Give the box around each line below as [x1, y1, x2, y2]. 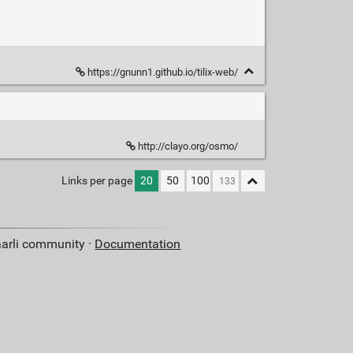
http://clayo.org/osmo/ [135, 140, 240, 153]
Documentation [95, 236, 181, 252]
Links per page [61, 174, 132, 188]
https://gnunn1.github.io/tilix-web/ [84, 66, 240, 79]
